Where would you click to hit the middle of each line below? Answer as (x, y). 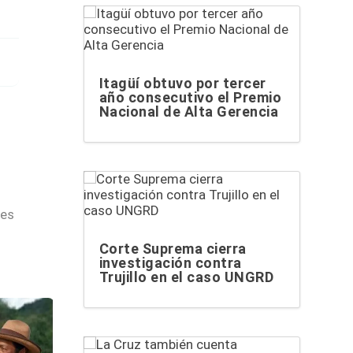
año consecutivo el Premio (190, 97)
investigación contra (170, 263)
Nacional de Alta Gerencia (189, 111)
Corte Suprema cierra (173, 249)
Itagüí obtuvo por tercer (182, 83)
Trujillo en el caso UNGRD (186, 277)
